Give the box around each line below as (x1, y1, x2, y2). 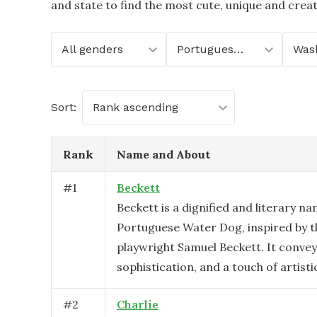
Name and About (117, 147, 210, 161)
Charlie (117, 297, 158, 311)
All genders (62, 42, 123, 56)
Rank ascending (93, 100, 178, 114)
